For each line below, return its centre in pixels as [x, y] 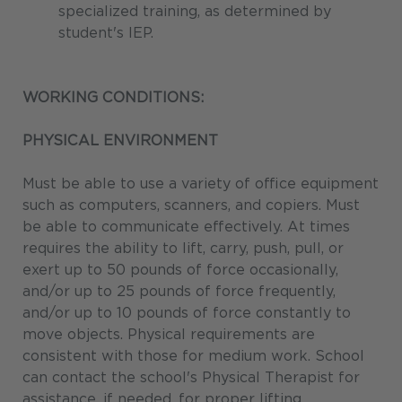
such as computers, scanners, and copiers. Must [191, 205]
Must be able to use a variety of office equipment [201, 184]
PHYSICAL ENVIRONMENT [120, 141]
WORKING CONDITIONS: [113, 98]
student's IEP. [106, 33]
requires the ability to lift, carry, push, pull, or [183, 249]
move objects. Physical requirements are [169, 335]
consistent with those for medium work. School [193, 356]
